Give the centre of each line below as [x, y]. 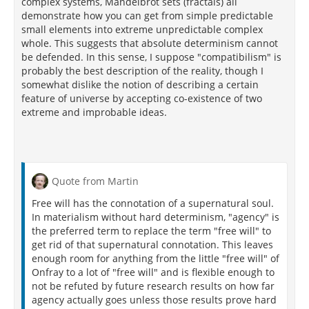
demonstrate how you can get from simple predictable [147, 16]
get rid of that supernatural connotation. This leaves [152, 245]
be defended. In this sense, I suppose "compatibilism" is [151, 57]
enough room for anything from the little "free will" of [156, 258]
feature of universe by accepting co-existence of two [142, 98]
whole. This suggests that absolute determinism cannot [150, 43]
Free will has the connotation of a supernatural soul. [153, 203]
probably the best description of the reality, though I [142, 71]
